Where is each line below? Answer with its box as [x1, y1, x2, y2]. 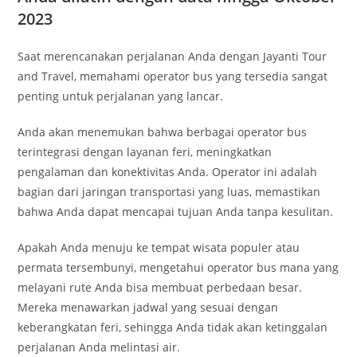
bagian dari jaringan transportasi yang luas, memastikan [18, 184, 321, 199]
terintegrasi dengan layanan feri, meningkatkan [18, 144, 273, 159]
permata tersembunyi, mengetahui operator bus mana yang [18, 260, 339, 275]
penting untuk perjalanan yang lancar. [18, 88, 224, 104]
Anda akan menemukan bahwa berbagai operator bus [18, 124, 308, 139]
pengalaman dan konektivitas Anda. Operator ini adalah [18, 164, 318, 179]
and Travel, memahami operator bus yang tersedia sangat [18, 69, 328, 84]
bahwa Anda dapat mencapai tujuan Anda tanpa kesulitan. [18, 204, 334, 219]
